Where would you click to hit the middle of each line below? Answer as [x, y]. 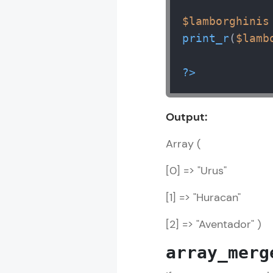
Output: [186, 117]
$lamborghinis [226, 21]
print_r [206, 38]
